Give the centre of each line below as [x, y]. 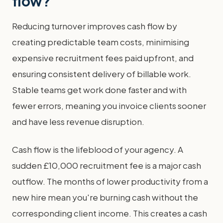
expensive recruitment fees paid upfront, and [103, 58]
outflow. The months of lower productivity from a [110, 181]
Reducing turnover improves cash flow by [95, 26]
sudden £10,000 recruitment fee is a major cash [107, 165]
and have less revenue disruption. [78, 121]
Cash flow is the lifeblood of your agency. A [98, 149]
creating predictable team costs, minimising [101, 42]
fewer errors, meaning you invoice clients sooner [109, 106]
